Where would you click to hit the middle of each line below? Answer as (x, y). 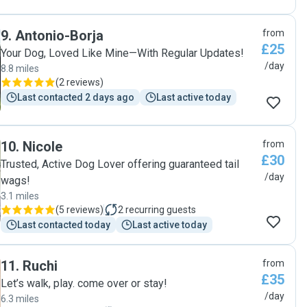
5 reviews (79, 210)
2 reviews (79, 82)
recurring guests (161, 210)
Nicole (42, 147)
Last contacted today (64, 225)
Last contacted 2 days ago (76, 97)
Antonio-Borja (59, 36)
